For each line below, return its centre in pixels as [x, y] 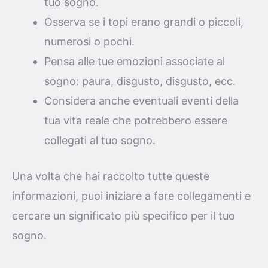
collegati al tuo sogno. [100, 140]
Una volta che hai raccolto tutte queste [111, 176]
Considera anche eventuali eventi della [141, 100]
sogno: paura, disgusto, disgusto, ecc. [140, 81]
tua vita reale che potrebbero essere [136, 120]
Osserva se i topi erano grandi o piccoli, [144, 22]
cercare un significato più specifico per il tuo [124, 215]
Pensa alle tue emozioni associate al [135, 61]
